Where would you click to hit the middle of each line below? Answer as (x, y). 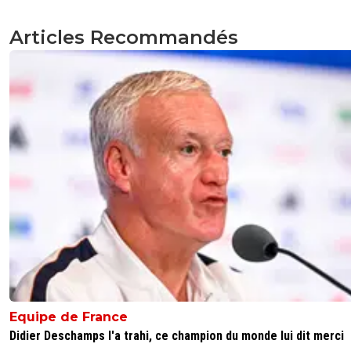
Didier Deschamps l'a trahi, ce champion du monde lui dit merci (177, 335)
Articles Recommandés (124, 38)
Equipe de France (69, 317)
